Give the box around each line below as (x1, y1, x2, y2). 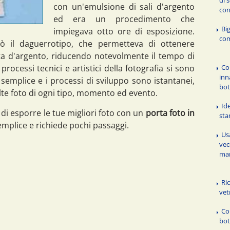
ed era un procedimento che (53, 13, 195, 25)
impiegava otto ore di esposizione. (53, 25, 195, 37)
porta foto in (145, 107, 195, 119)
